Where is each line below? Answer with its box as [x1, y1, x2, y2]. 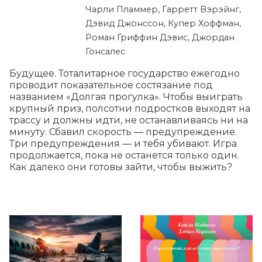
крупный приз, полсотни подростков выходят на [9, 103, 250, 115]
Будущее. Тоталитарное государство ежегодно [9, 68, 240, 80]
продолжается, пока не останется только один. [9, 150, 239, 161]
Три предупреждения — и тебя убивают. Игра [9, 138, 237, 150]
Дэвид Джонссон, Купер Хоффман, [85, 18, 241, 29]
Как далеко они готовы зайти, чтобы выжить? [9, 161, 232, 173]
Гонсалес [85, 46, 125, 57]
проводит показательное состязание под [9, 80, 213, 91]
